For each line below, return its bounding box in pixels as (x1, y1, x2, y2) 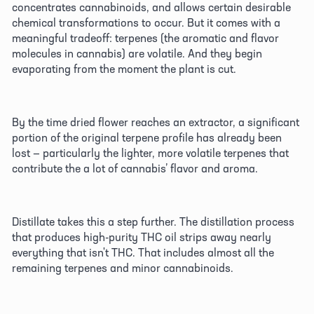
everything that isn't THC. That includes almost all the (12, 245, 274, 260)
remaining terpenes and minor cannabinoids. (12, 261, 236, 275)
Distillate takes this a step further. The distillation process (12, 214, 294, 229)
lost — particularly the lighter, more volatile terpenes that (12, 146, 289, 161)
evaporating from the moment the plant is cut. (12, 62, 239, 76)
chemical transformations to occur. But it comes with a (12, 15, 280, 30)
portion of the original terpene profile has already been (12, 130, 282, 145)
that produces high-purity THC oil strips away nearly (12, 230, 271, 245)
